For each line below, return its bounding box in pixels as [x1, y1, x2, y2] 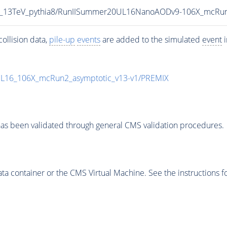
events [77, 33, 100, 45]
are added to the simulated [100, 33, 202, 45]
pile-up [49, 33, 75, 45]
